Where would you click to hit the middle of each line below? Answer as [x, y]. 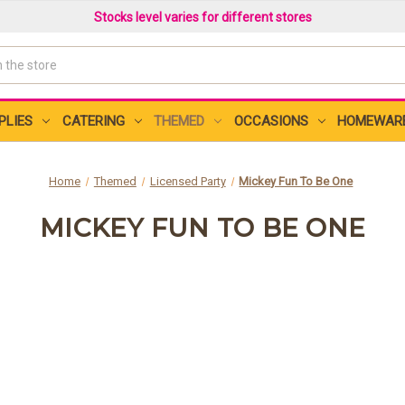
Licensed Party [188, 181]
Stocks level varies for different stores [202, 17]
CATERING [93, 121]
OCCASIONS [271, 121]
